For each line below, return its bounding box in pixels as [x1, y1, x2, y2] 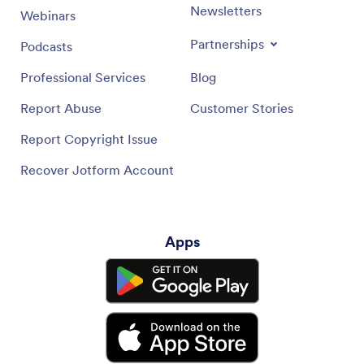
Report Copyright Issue [20, 130, 158, 147]
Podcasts [20, 37, 72, 54]
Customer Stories [190, 99, 293, 116]
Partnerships [190, 35, 264, 52]
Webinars [20, 6, 76, 24]
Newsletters [190, 2, 262, 19]
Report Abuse [20, 99, 102, 116]
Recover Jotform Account [20, 161, 174, 178]
